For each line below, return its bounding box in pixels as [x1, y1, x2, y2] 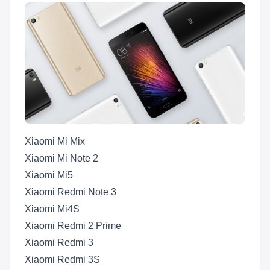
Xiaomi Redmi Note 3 [25, 186, 116, 197]
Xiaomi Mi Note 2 [25, 152, 98, 163]
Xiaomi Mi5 [25, 169, 73, 180]
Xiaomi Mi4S [25, 203, 80, 214]
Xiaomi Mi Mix [25, 136, 85, 146]
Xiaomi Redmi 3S [25, 254, 100, 265]
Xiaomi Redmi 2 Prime [25, 220, 121, 231]
